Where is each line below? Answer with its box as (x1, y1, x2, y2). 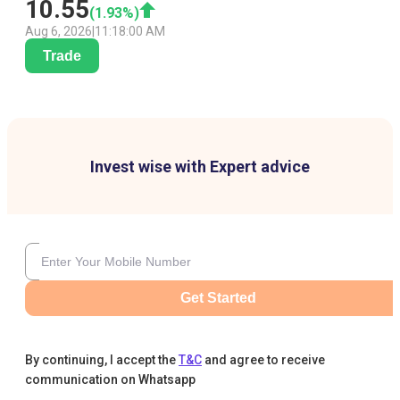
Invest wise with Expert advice (90, 157, 310, 177)
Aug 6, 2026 (25, 24, 92, 39)
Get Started (179, 290, 256, 306)
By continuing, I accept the (25, 353, 176, 368)
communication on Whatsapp (25, 372, 196, 387)
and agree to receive (204, 353, 325, 368)
